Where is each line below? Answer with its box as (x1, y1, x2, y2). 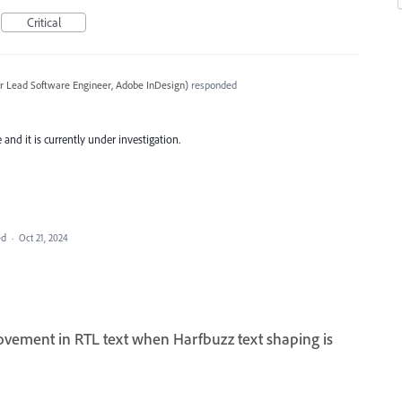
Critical (26, 14, 61, 31)
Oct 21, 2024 (19, 231, 68, 244)
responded (188, 78, 237, 92)
